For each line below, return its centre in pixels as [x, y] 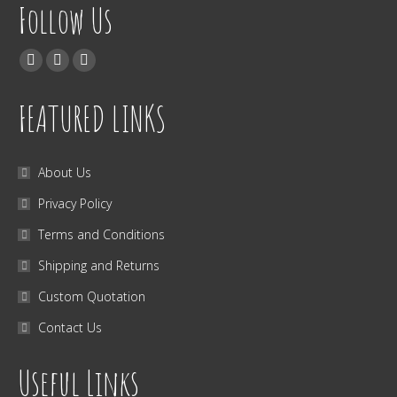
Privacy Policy [75, 203]
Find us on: [49, 56]
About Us [65, 172]
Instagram [111, 70]
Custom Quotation [92, 296]
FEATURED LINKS [92, 118]
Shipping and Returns [99, 265]
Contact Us [70, 327]
